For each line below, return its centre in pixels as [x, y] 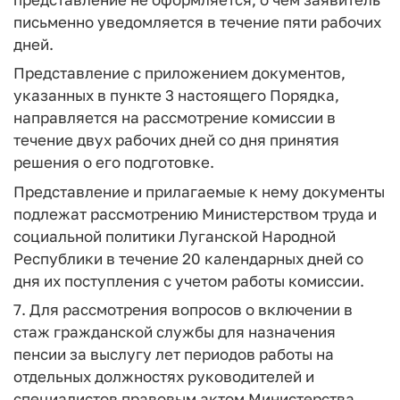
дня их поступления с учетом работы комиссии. [189, 280]
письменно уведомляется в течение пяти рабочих [197, 21]
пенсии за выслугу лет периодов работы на [174, 354]
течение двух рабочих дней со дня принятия [176, 140]
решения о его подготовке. [114, 162]
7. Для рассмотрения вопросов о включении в [183, 309]
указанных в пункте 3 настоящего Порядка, [176, 95]
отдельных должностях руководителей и [164, 376]
